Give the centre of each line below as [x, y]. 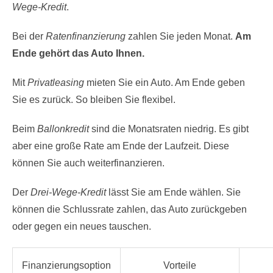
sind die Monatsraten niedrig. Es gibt [169, 129]
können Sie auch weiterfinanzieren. [88, 163]
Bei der [29, 36]
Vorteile [180, 265]
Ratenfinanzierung [86, 36]
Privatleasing [56, 82]
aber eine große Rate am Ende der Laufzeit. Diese [121, 146]
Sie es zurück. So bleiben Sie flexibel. [94, 99]
